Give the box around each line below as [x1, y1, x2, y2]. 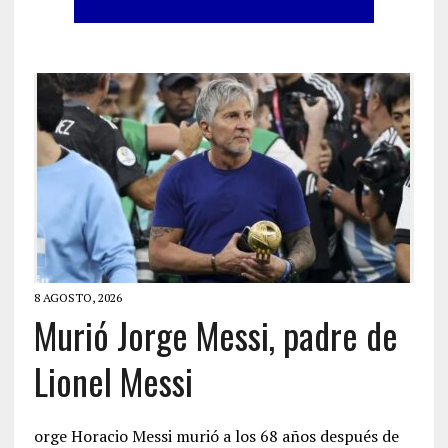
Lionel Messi [33, 354, 193, 407]
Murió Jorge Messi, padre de [33, 308, 398, 361]
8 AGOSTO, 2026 [33, 290, 122, 305]
